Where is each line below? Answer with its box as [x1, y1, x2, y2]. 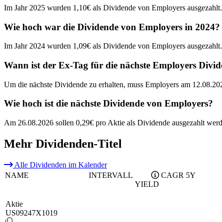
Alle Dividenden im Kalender [13, 160, 107, 169]
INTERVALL [89, 170, 133, 179]
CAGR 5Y [161, 170, 196, 179]
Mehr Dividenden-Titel [4, 137, 122, 151]
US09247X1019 [5, 208, 57, 217]
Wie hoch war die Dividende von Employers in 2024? [4, 21, 220, 32]
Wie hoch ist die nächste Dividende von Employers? [4, 98, 213, 109]
